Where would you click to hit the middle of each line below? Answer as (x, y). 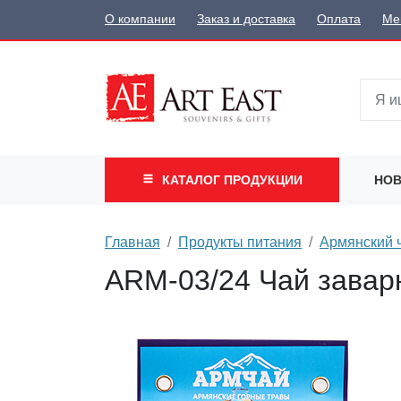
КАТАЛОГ (192, 179)
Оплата (339, 20)
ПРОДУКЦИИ (263, 179)
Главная (132, 242)
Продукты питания (240, 242)
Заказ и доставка (246, 20)
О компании (140, 20)
